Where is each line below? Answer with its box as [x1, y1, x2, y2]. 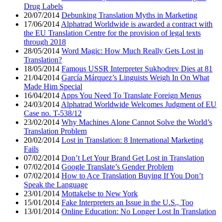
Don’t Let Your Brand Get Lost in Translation [61, 154, 204, 163]
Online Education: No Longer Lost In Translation [61, 207, 216, 216]
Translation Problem [24, 127, 87, 136]
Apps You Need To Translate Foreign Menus [61, 91, 201, 100]
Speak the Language [24, 180, 88, 189]
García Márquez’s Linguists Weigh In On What [61, 73, 209, 82]
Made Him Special [24, 82, 82, 91]
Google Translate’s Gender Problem [61, 163, 173, 171]
